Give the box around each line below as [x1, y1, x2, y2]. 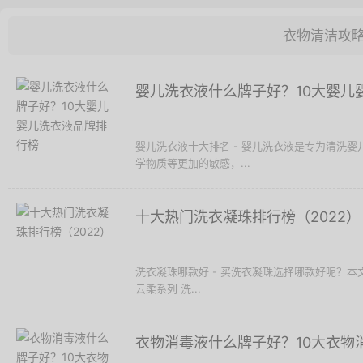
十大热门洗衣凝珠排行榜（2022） [135, 208, 361, 225]
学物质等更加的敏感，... [135, 156, 250, 169]
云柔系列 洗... [135, 282, 201, 295]
